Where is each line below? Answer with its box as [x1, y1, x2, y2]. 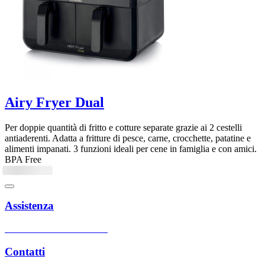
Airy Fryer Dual [5, 94, 104, 110]
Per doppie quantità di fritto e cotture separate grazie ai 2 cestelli [5, 122, 242, 132]
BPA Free [5, 154, 41, 164]
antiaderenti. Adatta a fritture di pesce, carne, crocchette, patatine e [5, 132, 251, 143]
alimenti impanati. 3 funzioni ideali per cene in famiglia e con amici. [5, 143, 257, 154]
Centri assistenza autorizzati [5, 224, 108, 234]
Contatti [5, 245, 45, 258]
